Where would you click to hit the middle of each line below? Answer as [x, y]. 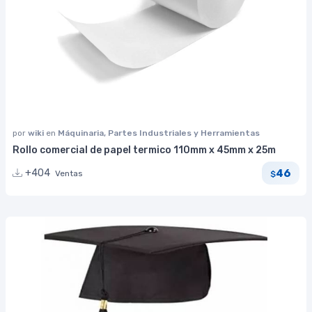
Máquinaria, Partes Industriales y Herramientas [159, 133]
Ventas [69, 174]
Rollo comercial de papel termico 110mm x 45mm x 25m [144, 150]
